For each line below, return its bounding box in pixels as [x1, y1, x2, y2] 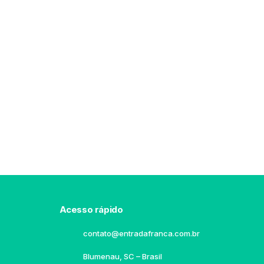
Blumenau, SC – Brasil [82, 252, 162, 261]
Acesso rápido [59, 204, 123, 215]
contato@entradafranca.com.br [82, 229, 200, 238]
